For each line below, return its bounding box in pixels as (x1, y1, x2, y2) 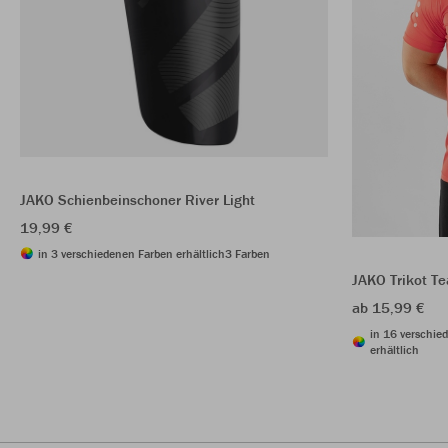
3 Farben (225, 245, 270, 261)
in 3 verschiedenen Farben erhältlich (38, 245, 225, 261)
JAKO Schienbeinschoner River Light (20, 189, 255, 209)
